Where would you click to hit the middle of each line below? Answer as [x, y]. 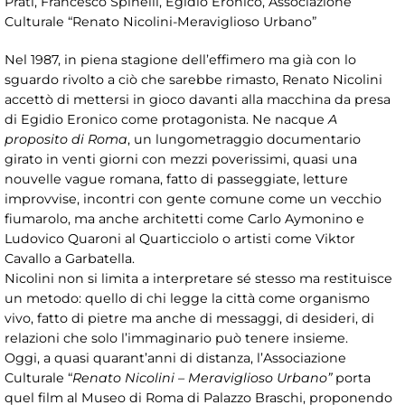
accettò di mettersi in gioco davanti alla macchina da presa [198, 99]
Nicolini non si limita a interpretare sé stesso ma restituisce [198, 278]
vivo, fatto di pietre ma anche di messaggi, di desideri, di [189, 318]
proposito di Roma [66, 139]
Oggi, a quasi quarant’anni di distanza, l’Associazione [175, 358]
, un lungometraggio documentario [244, 139]
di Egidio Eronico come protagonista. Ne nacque [166, 119]
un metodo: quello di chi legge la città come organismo [187, 298]
